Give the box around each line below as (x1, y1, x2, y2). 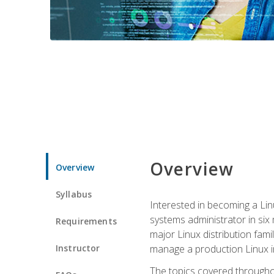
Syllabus (56, 188, 92, 200)
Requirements (56, 215, 117, 227)
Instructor (56, 242, 100, 254)
